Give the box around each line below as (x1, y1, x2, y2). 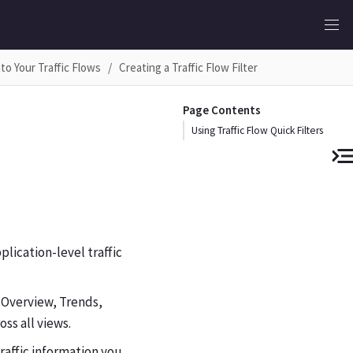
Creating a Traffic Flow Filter (118, 59, 258, 75)
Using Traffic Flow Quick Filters (191, 123, 323, 137)
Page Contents (182, 102, 261, 117)
